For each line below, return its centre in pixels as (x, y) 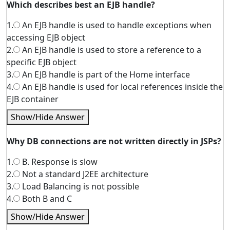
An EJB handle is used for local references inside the (121, 87)
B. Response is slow (59, 162)
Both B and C (46, 199)
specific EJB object (42, 62)
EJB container (33, 99)
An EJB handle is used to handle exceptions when (116, 25)
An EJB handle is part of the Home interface (105, 74)
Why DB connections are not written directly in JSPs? (114, 141)
